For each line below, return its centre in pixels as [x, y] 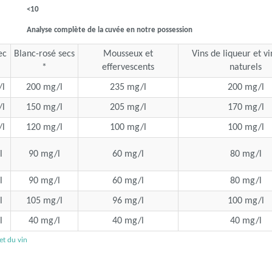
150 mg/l [44, 107]
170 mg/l [246, 107]
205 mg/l [128, 107]
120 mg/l [44, 127]
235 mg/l [128, 87]
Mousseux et [128, 54]
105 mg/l [44, 201]
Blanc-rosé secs [44, 54]
